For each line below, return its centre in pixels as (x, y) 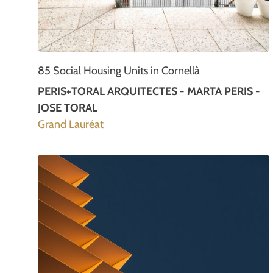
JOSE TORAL (68, 108)
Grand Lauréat (71, 125)
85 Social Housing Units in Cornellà (119, 71)
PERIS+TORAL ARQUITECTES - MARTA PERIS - (149, 92)
